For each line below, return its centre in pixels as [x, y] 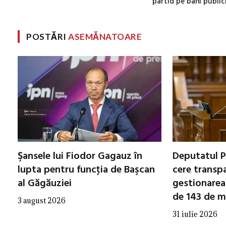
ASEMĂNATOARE [105, 36]
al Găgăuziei [45, 183]
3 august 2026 [42, 200]
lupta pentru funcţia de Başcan [86, 170]
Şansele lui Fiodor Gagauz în [80, 156]
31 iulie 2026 [195, 214]
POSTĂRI [47, 36]
